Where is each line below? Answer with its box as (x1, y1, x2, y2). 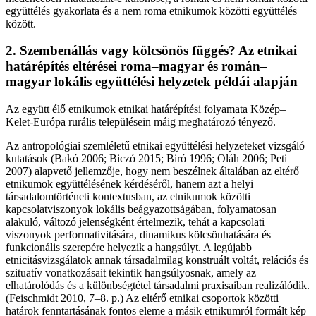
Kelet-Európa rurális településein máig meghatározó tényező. (6, 116, 276, 128)
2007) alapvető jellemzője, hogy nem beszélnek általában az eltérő (6, 165, 299, 178)
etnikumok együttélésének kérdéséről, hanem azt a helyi (6, 178, 253, 190)
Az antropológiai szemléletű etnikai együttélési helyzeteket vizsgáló (6, 140, 305, 152)
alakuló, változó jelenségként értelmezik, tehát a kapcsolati (6, 216, 265, 229)
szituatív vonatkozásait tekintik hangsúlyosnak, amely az (6, 267, 256, 279)
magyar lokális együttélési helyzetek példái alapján (6, 74, 298, 90)
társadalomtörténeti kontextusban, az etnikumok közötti (6, 190, 250, 203)
